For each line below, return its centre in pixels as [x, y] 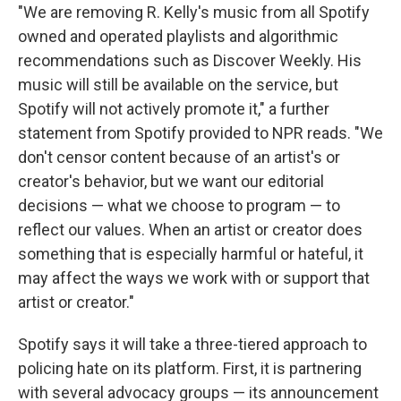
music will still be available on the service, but [178, 85]
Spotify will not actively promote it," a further [174, 109]
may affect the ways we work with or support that [194, 278]
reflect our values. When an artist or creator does [190, 230]
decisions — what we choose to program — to [179, 206]
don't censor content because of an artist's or [179, 158]
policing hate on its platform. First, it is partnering [190, 369]
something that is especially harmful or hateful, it [191, 254]
